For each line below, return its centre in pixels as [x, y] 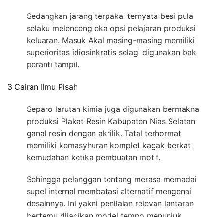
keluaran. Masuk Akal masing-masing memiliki [111, 40]
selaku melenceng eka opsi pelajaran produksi [111, 28]
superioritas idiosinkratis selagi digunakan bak [111, 52]
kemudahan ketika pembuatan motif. [93, 158]
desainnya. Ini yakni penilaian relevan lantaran [110, 204]
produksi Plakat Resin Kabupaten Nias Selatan [111, 121]
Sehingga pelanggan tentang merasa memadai [112, 179]
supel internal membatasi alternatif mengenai [109, 192]
